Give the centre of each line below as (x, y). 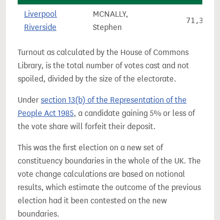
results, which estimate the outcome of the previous (109, 187)
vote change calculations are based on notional (101, 174)
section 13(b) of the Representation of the (114, 100)
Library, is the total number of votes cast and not (103, 66)
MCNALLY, (110, 14)
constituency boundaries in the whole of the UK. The (109, 161)
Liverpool (41, 14)
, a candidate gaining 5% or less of (134, 113)
